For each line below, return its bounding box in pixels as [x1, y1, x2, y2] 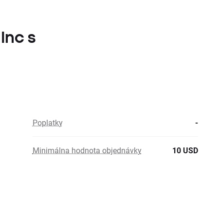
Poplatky [32, 117, 63, 127]
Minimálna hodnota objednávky [32, 145, 142, 155]
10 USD [172, 145, 198, 155]
